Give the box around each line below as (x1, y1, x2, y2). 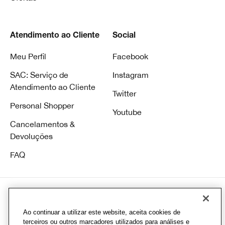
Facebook (113, 51, 148, 61)
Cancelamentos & (10, 119, 75, 129)
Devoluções (10, 131, 53, 141)
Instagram (113, 70, 149, 79)
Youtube (113, 107, 142, 117)
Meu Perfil (10, 51, 46, 61)
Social (113, 32, 136, 40)
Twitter (113, 88, 136, 98)
